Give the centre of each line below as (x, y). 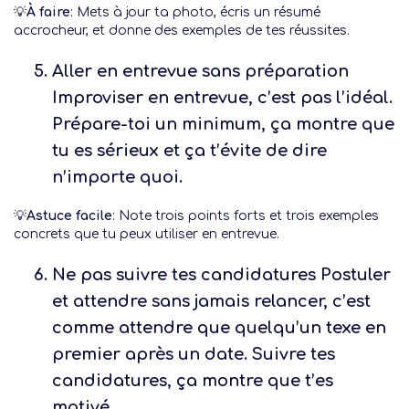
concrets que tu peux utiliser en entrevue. (147, 234)
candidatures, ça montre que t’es (193, 381)
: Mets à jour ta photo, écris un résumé (195, 12)
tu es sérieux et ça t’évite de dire (190, 151)
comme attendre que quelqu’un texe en (220, 328)
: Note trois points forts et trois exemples (246, 216)
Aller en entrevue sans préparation (201, 71)
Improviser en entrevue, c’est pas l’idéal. (223, 98)
